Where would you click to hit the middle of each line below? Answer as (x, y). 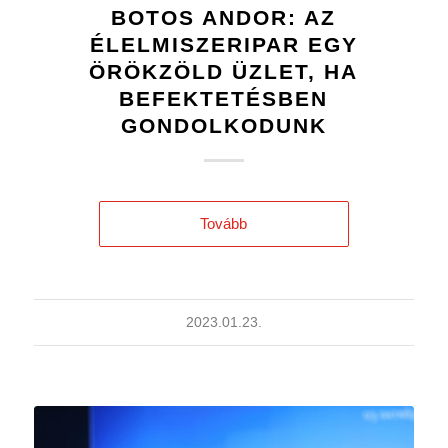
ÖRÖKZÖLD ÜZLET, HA (224, 72)
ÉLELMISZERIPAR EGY (223, 45)
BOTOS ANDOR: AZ (224, 18)
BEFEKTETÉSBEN (224, 99)
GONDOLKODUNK (223, 126)
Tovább (224, 224)
